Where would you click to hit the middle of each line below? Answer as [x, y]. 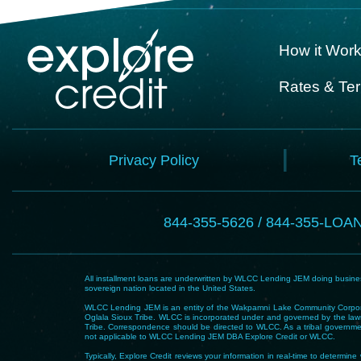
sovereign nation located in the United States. [170, 288]
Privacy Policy [154, 160]
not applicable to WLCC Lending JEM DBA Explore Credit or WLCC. [210, 336]
